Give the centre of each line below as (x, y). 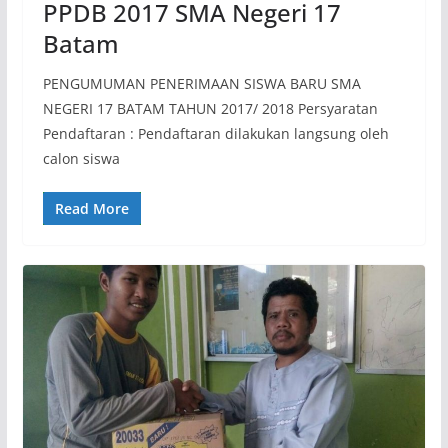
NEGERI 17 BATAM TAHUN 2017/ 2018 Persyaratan (210, 108)
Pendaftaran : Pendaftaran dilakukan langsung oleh (215, 133)
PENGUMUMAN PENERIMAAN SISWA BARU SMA (201, 83)
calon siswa (81, 158)
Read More (91, 208)
